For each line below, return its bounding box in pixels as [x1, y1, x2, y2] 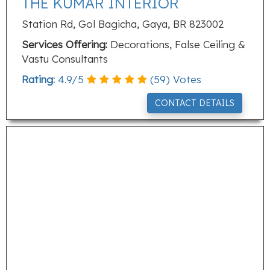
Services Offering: [22, 38, 107, 51]
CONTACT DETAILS [155, 98, 234, 108]
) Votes [166, 73, 201, 86]
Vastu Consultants [22, 52, 108, 65]
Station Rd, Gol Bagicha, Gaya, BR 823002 [22, 17, 224, 30]
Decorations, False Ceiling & [107, 38, 245, 51]
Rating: [22, 73, 55, 86]
